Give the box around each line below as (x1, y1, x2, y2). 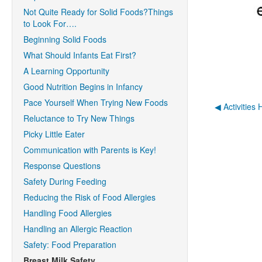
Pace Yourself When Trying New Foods (23, 96, 168, 108)
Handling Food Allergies (23, 207, 112, 219)
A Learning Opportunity (23, 65, 109, 77)
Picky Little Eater (23, 128, 85, 140)
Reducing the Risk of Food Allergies (23, 191, 156, 203)
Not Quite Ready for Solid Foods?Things (23, 6, 173, 18)
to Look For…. (23, 18, 77, 29)
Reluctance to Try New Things (23, 112, 135, 124)
